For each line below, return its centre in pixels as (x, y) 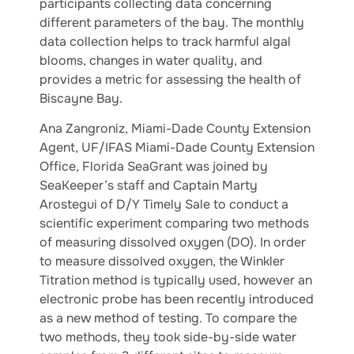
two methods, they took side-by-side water (168, 337)
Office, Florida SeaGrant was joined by (154, 167)
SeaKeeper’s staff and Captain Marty (149, 186)
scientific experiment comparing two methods (174, 224)
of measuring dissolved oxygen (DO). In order (173, 243)
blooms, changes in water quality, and (151, 60)
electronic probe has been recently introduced (177, 299)
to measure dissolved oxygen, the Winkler (162, 262)
